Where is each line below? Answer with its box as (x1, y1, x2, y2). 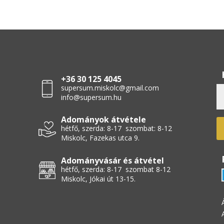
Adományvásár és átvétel (60, 155, 164, 166)
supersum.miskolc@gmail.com (60, 82, 159, 92)
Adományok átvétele (60, 114, 146, 125)
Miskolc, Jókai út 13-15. (60, 174, 135, 184)
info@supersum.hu (60, 92, 121, 102)
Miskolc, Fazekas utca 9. (60, 133, 139, 143)
